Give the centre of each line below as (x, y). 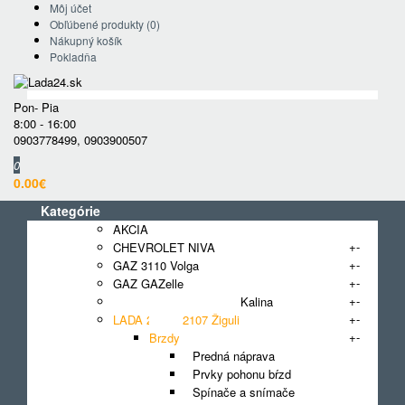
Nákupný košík (86, 40)
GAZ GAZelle (148, 283)
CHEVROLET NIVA (164, 247)
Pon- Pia (36, 107)
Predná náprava (230, 356)
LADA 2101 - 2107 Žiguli (176, 320)
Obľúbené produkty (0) (105, 24)
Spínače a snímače (240, 392)
